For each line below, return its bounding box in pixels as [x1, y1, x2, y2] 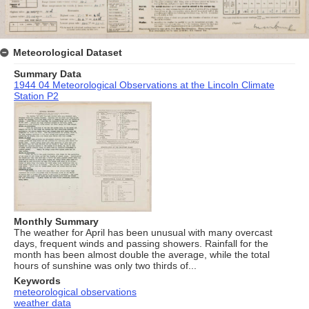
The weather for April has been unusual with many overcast [14, 226, 272, 238]
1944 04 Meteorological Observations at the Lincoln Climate [14, 79, 275, 90]
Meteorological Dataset [13, 46, 122, 58]
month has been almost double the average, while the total [14, 248, 270, 260]
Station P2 [14, 90, 59, 101]
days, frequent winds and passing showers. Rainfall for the [14, 237, 268, 249]
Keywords [14, 275, 61, 286]
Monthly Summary [14, 215, 99, 227]
